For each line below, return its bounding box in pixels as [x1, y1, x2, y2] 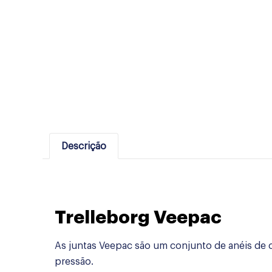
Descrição [61, 141, 106, 151]
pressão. [54, 257, 93, 267]
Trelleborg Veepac [54, 208, 222, 227]
